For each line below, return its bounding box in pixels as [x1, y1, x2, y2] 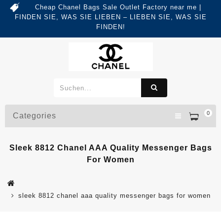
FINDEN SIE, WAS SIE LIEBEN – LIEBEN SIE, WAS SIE [14, 13, 207, 21]
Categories [13, 111, 56, 120]
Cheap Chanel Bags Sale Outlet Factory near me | [35, 3, 201, 11]
